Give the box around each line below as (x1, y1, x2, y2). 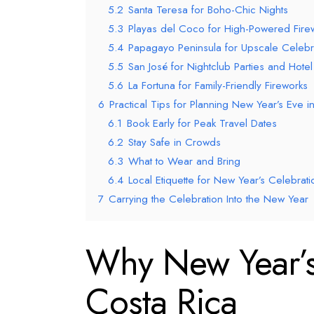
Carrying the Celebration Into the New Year (109, 191, 308, 207)
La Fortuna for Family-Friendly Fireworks (128, 77, 308, 93)
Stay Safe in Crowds (128, 134, 221, 150)
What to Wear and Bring (128, 153, 240, 169)
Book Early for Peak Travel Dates (127, 115, 277, 131)
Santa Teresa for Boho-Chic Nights (128, 1, 288, 18)
